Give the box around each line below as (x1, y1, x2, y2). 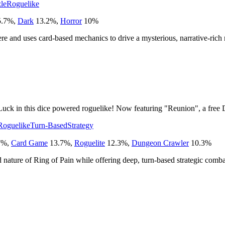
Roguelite (74, 138, 105, 147)
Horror (60, 16, 82, 25)
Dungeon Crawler (132, 138, 189, 147)
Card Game (11, 138, 48, 147)
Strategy (67, 121, 93, 130)
